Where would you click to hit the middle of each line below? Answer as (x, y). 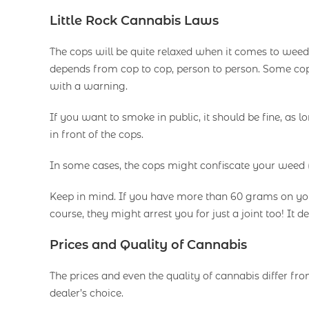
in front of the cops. (97, 135)
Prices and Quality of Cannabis (148, 245)
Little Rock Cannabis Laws (134, 21)
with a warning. (89, 87)
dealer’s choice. (87, 293)
